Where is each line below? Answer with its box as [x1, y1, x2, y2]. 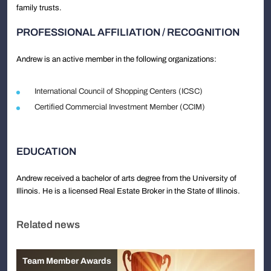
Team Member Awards [22, 256, 111, 266]
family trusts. [16, 3, 62, 13]
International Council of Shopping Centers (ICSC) [34, 87, 203, 96]
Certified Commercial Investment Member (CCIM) [34, 102, 205, 112]
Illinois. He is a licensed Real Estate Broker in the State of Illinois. [16, 186, 240, 196]
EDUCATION [16, 146, 76, 157]
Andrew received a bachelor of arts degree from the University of [16, 174, 237, 183]
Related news [16, 219, 80, 231]
